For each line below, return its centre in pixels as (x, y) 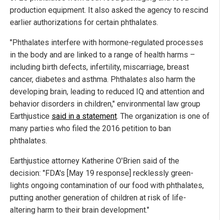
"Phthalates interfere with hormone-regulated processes (107, 42)
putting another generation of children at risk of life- (98, 197)
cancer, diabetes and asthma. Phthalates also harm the (103, 79)
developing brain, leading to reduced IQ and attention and (107, 91)
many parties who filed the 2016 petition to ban (90, 128)
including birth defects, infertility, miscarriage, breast (99, 67)
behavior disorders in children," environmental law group (105, 104)
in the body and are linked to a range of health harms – (102, 55)
